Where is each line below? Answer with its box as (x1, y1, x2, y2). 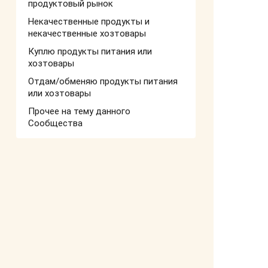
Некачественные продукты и (28, 16, 150, 27)
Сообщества (28, 118, 83, 129)
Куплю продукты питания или (28, 46, 152, 57)
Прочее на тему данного (28, 106, 130, 117)
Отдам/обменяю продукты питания (28, 76, 178, 87)
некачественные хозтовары (28, 28, 146, 39)
